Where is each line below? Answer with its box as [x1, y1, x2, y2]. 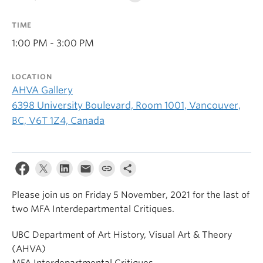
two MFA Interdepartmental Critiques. [12, 204, 174, 214]
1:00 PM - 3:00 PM [12, 38, 94, 49]
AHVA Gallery [12, 85, 73, 96]
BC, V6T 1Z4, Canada [12, 115, 104, 126]
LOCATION [12, 72, 52, 81]
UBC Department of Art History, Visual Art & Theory [12, 230, 232, 240]
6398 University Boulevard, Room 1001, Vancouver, [12, 100, 241, 111]
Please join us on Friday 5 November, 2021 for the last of [12, 190, 249, 200]
